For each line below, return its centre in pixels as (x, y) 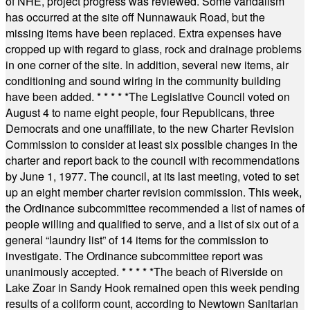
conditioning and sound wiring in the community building (143, 81)
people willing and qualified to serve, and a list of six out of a (152, 224)
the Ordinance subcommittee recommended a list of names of (155, 208)
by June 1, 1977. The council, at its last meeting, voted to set (152, 176)
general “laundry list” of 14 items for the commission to (137, 240)
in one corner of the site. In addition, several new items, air (147, 65)
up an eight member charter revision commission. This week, (154, 192)
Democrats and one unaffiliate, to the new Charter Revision (150, 128)
